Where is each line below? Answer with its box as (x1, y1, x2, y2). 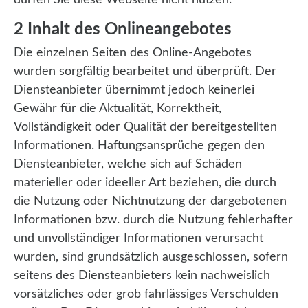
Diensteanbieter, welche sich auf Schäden (14, 158, 242, 171)
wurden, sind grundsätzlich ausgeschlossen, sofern (14, 251, 288, 264)
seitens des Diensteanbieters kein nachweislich (14, 269, 270, 283)
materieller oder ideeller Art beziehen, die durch (14, 177, 276, 190)
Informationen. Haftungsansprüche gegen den (14, 140, 265, 153)
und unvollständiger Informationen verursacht (14, 232, 263, 245)
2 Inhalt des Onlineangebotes (14, 21, 232, 38)
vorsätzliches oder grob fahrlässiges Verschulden (14, 288, 278, 301)
